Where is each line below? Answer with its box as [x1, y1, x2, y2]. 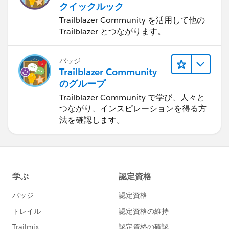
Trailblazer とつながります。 [59, 26, 166, 37]
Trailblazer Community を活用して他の [59, 14, 205, 26]
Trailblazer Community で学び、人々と [59, 91, 205, 103]
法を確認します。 [59, 114, 125, 125]
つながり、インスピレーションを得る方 [59, 103, 207, 114]
